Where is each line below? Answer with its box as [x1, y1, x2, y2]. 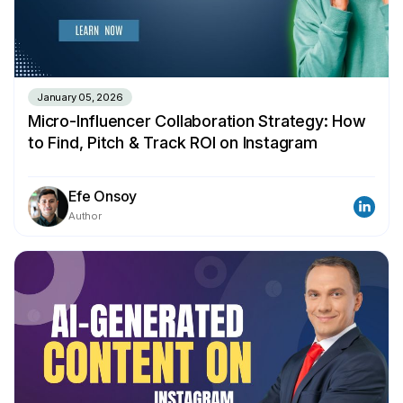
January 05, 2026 [37, 91, 123, 104]
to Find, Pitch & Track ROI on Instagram [28, 133, 318, 153]
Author [68, 210, 102, 223]
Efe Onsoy [68, 187, 138, 206]
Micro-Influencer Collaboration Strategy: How [28, 112, 366, 131]
